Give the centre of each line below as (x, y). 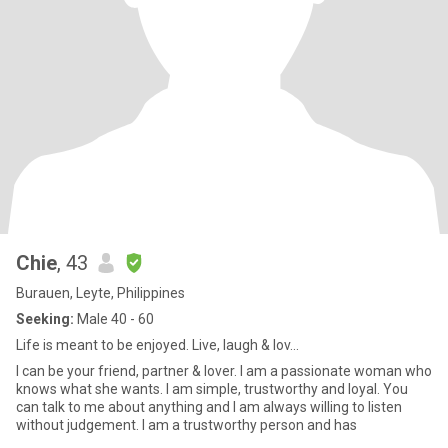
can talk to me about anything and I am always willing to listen (209, 407)
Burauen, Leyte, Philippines (100, 293)
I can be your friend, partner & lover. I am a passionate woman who (224, 371)
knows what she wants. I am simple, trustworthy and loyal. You (212, 389)
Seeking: (45, 319)
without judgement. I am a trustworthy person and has (186, 425)
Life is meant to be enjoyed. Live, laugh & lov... (157, 345)
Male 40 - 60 (114, 319)
